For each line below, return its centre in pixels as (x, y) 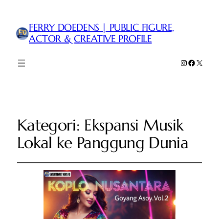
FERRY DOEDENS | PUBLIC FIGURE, (102, 28)
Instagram (195, 62)
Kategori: (51, 125)
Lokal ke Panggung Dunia (103, 143)
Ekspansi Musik (134, 125)
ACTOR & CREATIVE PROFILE (90, 39)
